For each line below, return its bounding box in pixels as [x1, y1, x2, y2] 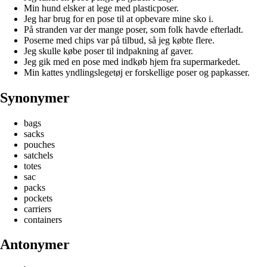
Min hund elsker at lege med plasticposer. [24, 2, 179, 13]
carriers [24, 203, 51, 214]
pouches [24, 139, 55, 150]
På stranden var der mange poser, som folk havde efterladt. [24, 24, 243, 35]
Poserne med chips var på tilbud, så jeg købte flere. [24, 35, 215, 45]
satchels [24, 150, 53, 160]
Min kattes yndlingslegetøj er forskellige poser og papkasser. [24, 67, 250, 77]
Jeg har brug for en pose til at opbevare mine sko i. [24, 13, 213, 24]
